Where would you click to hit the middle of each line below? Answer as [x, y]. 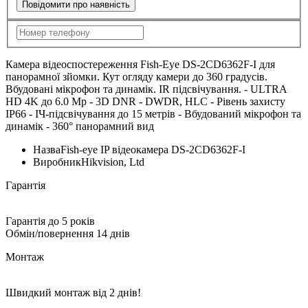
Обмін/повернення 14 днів [68, 233]
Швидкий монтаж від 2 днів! [73, 292]
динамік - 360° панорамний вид [80, 126]
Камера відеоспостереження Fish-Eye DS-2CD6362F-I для [140, 64]
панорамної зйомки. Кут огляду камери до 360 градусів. [136, 76]
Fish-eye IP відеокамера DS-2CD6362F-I [153, 149]
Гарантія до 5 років [50, 221]
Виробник [57, 162]
